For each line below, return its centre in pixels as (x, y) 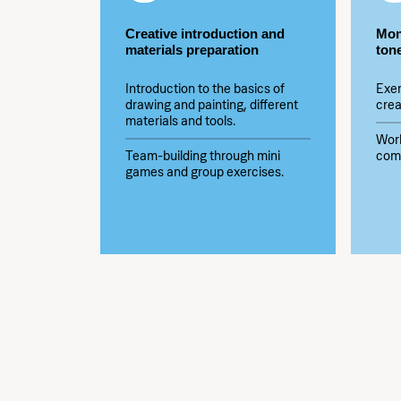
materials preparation (192, 50)
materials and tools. (180, 121)
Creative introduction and (205, 34)
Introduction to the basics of (205, 89)
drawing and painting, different (212, 105)
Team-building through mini (203, 155)
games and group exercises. (205, 171)
